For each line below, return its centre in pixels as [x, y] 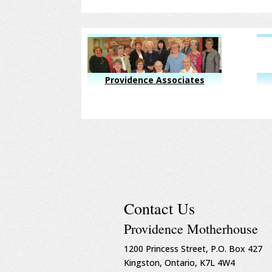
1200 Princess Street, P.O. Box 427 [193, 249]
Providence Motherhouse [191, 229]
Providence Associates [155, 80]
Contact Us [160, 209]
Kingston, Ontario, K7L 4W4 [180, 263]
